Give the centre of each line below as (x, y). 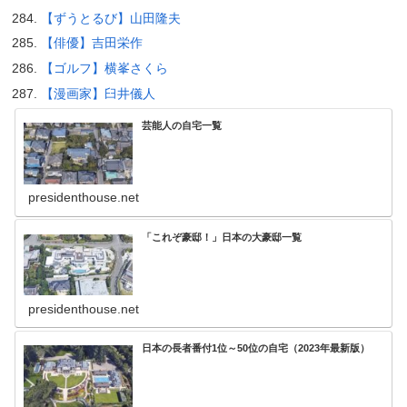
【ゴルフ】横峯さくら (104, 69)
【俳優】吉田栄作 (91, 43)
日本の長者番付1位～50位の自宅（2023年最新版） (256, 348)
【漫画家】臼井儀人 (98, 94)
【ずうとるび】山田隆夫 (110, 18)
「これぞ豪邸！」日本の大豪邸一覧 (222, 237)
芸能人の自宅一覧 (182, 126)
